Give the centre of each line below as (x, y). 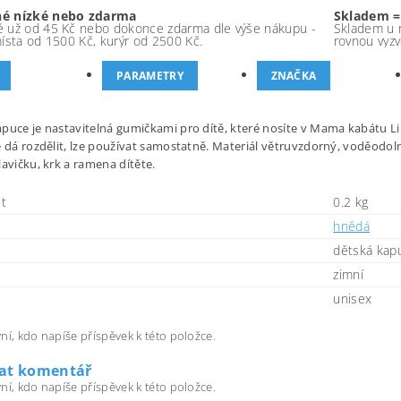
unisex (353, 299)
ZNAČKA (294, 76)
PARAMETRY (149, 76)
